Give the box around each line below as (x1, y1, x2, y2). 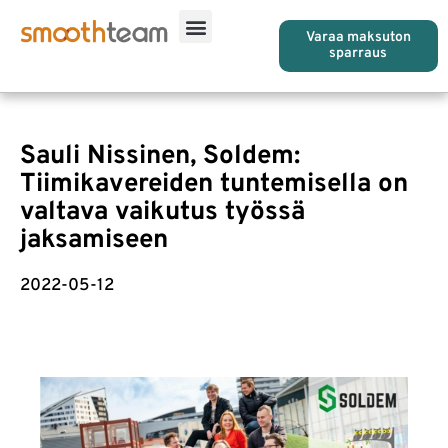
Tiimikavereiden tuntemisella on (20, 168, 408, 201)
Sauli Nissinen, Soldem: (20, 140, 300, 173)
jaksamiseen (20, 224, 168, 257)
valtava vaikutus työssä (20, 196, 305, 229)
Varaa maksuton (305, 29, 411, 46)
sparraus (329, 45, 388, 62)
